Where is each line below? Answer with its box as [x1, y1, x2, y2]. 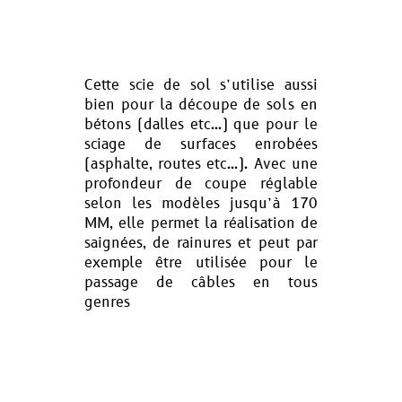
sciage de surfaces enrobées [84, 135, 318, 154]
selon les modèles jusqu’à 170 [84, 194, 318, 214]
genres [84, 293, 130, 312]
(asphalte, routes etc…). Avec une [84, 154, 318, 174]
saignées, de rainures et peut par [84, 233, 318, 253]
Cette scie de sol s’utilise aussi [84, 75, 318, 95]
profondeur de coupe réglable [84, 174, 318, 194]
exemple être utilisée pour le [84, 253, 318, 273]
